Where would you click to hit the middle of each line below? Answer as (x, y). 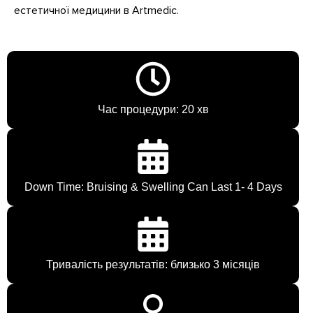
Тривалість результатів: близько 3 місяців (153, 265)
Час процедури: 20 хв (153, 110)
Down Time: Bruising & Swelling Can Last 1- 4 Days (153, 187)
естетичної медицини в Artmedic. (96, 10)
